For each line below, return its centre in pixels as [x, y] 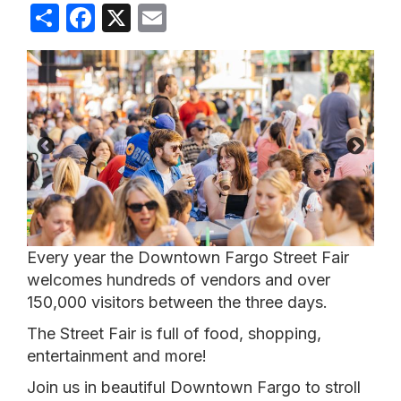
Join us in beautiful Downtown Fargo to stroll [194, 387]
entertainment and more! [117, 355]
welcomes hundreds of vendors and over [179, 279]
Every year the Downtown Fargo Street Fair [188, 257]
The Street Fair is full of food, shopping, [174, 333]
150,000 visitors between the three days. [177, 302]
